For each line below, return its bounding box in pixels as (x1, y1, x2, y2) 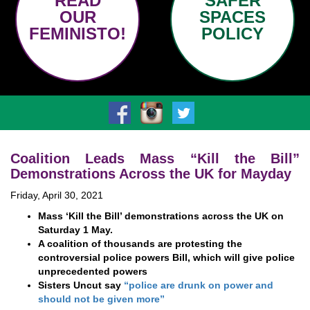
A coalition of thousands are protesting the (38, 238, 242, 249)
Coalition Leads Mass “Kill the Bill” (10, 151, 300, 166)
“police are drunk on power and (124, 280, 273, 291)
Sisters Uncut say (38, 280, 124, 291)
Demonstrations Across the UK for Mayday (10, 166, 291, 181)
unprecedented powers (38, 266, 147, 277)
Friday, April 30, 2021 (10, 190, 103, 201)
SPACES (199, 7, 266, 26)
